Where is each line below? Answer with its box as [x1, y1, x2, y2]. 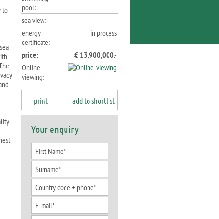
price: [22, 50, 38, 60]
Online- [22, 63, 42, 72]
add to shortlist [72, 96, 115, 105]
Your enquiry [31, 123, 79, 135]
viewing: [22, 72, 44, 82]
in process [90, 28, 117, 38]
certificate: [22, 37, 50, 47]
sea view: [22, 15, 46, 25]
